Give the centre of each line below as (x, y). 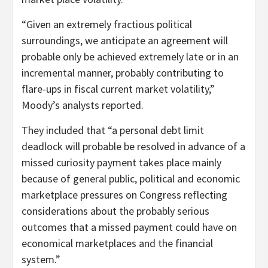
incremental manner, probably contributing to (123, 72)
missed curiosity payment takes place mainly (121, 162)
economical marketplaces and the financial (117, 243)
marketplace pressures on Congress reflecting (124, 194)
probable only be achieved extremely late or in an (130, 56)
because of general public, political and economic (131, 178)
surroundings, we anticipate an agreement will (125, 40)
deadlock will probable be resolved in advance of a (133, 146)
